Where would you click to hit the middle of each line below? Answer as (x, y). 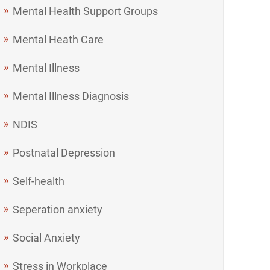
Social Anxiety (47, 237)
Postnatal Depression (64, 152)
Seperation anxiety (58, 209)
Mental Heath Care (58, 39)
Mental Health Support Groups (86, 11)
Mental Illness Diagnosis (71, 96)
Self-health (39, 181)
